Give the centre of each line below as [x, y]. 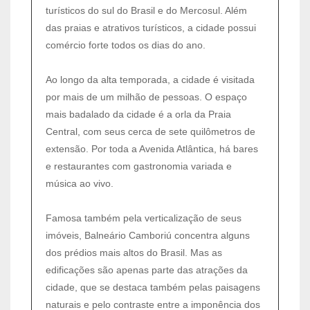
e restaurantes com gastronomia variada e [139, 166]
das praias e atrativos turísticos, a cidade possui [151, 27]
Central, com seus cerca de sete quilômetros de [151, 131]
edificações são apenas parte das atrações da [147, 270]
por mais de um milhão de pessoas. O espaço [146, 97]
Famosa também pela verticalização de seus [144, 218]
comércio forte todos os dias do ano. [126, 45]
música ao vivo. [80, 183]
